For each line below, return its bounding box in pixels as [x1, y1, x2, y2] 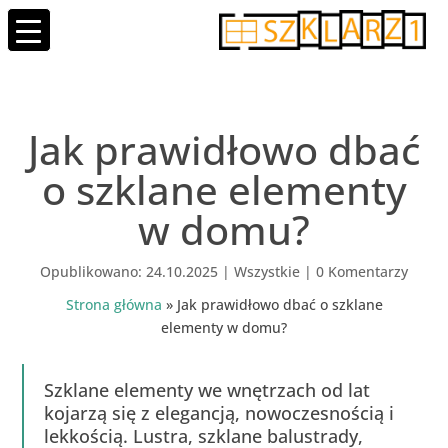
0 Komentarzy [316, 262, 408, 281]
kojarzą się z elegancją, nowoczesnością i [44, 401, 395, 425]
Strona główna [65, 295, 162, 314]
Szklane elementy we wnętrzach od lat [44, 378, 371, 402]
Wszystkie [234, 262, 300, 281]
